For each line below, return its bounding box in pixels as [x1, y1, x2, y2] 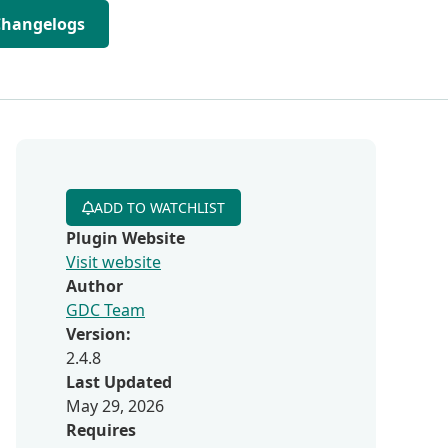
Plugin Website [66, 227, 185, 249]
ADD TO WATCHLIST [94, 198, 225, 217]
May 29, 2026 [66, 395, 164, 417]
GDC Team [66, 299, 145, 321]
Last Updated [66, 371, 172, 393]
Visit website [66, 251, 161, 273]
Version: [66, 323, 131, 345]
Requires [66, 419, 136, 441]
